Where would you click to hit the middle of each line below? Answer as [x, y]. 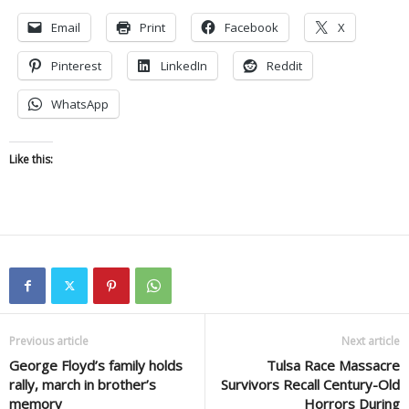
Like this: [31, 159]
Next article [371, 341]
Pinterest [76, 65]
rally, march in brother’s [83, 384]
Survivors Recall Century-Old [310, 384]
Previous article [49, 341]
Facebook [252, 27]
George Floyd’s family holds [96, 365]
